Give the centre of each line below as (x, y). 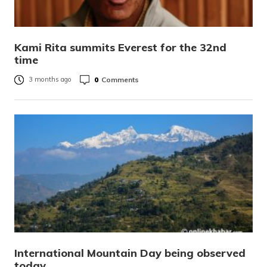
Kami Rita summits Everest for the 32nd (120, 47)
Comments (120, 79)
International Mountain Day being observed (130, 253)
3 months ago (50, 80)
